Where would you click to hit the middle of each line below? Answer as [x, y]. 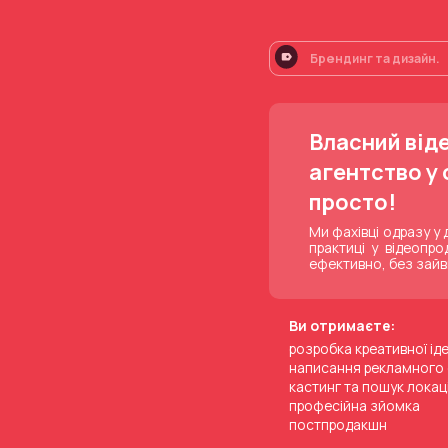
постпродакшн [337, 425]
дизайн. [416, 58]
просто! [353, 202]
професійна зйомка [354, 406]
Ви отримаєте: [341, 326]
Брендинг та [351, 58]
